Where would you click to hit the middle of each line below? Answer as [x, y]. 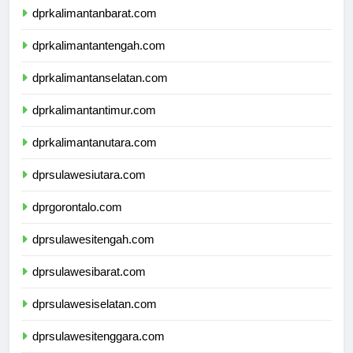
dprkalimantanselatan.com [100, 92]
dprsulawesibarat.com [89, 286]
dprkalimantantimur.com [94, 124]
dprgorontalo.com [77, 221]
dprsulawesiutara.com [89, 189]
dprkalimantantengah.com [99, 60]
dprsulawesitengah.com [93, 254]
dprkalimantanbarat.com [95, 28]
